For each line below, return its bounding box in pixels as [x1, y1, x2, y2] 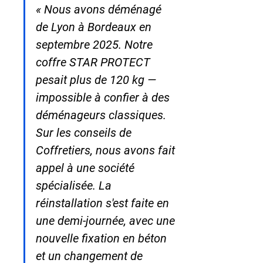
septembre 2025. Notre [36, 37, 156, 52]
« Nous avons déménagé [36, 2, 164, 16]
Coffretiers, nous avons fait [36, 143, 178, 157]
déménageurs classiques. [36, 107, 169, 122]
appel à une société [36, 160, 137, 175]
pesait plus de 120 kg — [36, 72, 159, 87]
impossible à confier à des [36, 90, 173, 104]
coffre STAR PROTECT [36, 55, 153, 69]
